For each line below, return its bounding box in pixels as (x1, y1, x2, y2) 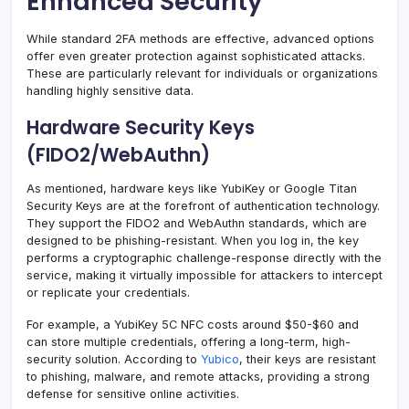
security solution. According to (26, 352, 201, 367)
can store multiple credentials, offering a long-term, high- (26, 335, 351, 350)
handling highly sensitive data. (26, 84, 194, 99)
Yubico (201, 352, 239, 367)
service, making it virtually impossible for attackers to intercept (26, 268, 383, 283)
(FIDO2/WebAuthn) (26, 142, 210, 169)
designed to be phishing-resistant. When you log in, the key (26, 234, 359, 248)
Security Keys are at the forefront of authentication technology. (26, 199, 380, 214)
